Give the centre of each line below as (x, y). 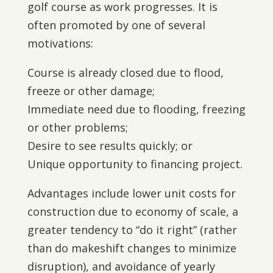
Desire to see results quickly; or (110, 146)
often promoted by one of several (116, 25)
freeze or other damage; (91, 91)
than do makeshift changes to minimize (132, 248)
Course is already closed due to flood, (125, 73)
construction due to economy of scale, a (133, 211)
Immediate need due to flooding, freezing (136, 109)
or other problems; (77, 127)
